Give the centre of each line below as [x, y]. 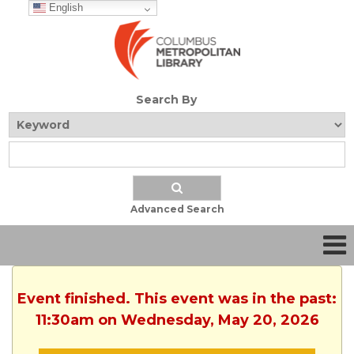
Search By [166, 100]
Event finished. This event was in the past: [177, 299]
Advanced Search [177, 209]
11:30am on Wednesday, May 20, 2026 [177, 320]
